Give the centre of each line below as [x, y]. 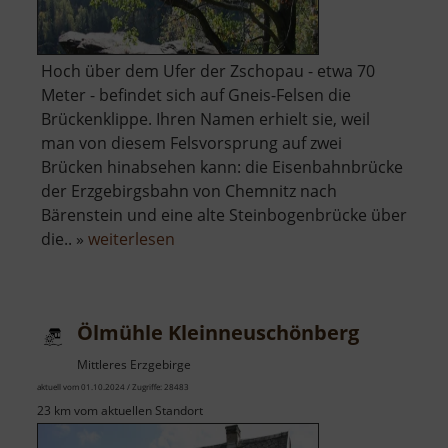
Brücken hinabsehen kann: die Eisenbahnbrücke [222, 167]
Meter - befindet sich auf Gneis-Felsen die [196, 95]
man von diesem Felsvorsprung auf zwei [191, 143]
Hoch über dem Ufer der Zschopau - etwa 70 [208, 71]
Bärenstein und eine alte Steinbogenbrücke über [224, 215]
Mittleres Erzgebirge [134, 365]
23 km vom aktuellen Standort [120, 411]
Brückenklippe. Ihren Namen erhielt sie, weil [205, 119]
